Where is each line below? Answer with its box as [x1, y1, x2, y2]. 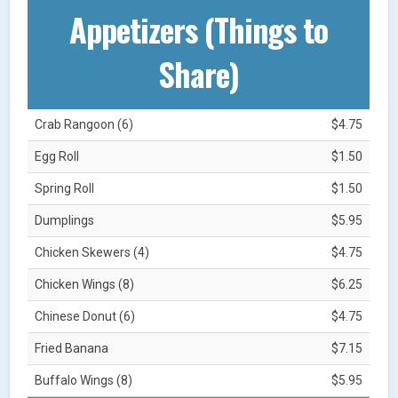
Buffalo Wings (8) [35, 372, 133, 387]
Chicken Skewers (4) [35, 244, 150, 259]
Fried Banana [35, 340, 109, 355]
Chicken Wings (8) [35, 276, 135, 291]
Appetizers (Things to [69, 4, 329, 52]
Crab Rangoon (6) [35, 116, 134, 131]
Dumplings [35, 212, 95, 227]
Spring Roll [35, 180, 95, 195]
